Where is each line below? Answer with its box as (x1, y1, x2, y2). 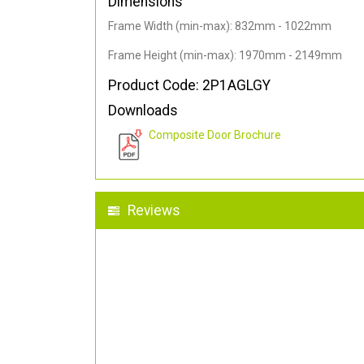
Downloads (108, 102, 178, 119)
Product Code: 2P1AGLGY (108, 77, 271, 94)
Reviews (128, 202, 180, 219)
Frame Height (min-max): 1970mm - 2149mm (108, 49, 342, 63)
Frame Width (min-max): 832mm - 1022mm (108, 19, 331, 33)
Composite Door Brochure (149, 128, 281, 142)
